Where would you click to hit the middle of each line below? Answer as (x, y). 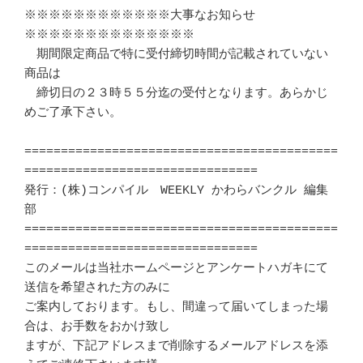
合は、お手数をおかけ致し (101, 327)
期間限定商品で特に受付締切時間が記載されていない (176, 55)
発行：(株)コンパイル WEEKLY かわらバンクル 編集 (176, 191)
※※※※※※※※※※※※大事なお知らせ (140, 16)
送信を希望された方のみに (101, 288)
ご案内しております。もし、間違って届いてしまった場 (176, 308)
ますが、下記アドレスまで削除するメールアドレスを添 (176, 347)
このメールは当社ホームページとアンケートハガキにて (176, 269)
